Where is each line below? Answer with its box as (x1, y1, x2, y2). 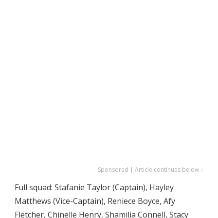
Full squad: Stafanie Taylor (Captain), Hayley (15, 182, 174, 193)
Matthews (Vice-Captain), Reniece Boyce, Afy (15, 195, 175, 206)
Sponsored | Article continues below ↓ (98, 165, 203, 174)
